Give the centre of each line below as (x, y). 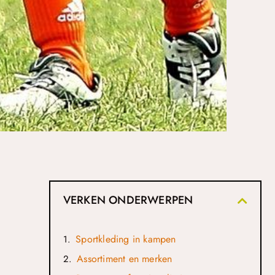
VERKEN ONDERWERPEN (128, 200)
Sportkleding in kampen (126, 239)
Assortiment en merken (125, 259)
